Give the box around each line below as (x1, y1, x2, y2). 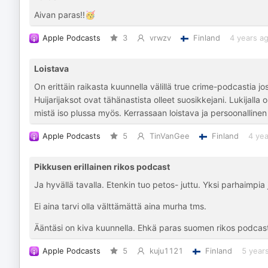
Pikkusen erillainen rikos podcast (34, 162, 170, 172)
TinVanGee (149, 132, 190, 141)
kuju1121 (149, 246, 183, 255)
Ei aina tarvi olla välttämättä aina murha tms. (34, 201, 206, 211)
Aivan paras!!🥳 (34, 10, 95, 20)
